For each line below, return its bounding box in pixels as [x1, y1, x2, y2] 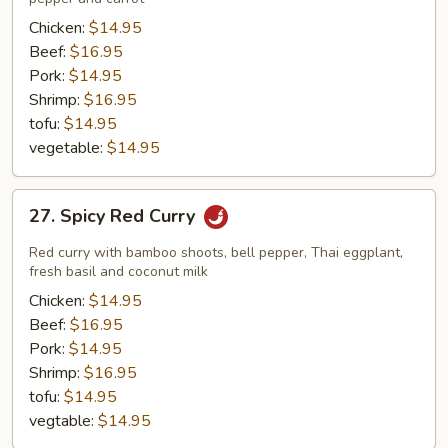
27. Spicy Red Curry [29, 204, 200, 229]
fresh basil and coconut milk [29, 262, 208, 281]
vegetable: [29, 137, 107, 159]
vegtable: [29, 410, 98, 432]
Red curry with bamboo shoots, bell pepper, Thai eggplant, [29, 243, 403, 262]
